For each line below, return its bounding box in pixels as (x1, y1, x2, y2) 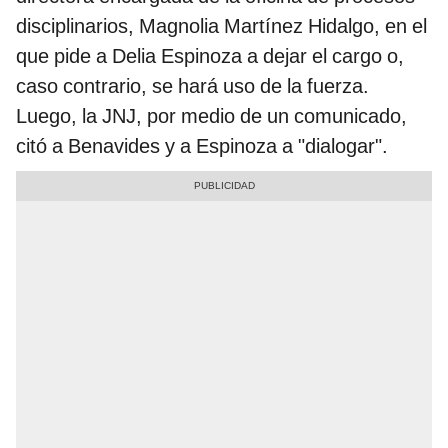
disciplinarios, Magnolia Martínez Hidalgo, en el (16, 14, 427, 39)
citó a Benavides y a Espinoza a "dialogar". (16, 134, 388, 159)
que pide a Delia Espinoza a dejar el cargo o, (16, 44, 404, 69)
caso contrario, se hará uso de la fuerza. (16, 74, 369, 99)
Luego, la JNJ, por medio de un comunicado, (16, 104, 407, 129)
